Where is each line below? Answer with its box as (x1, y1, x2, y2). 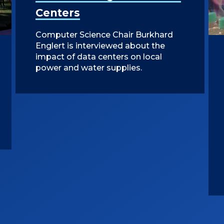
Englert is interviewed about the (35, 41, 165, 50)
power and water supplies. (35, 63, 142, 72)
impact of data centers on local (35, 52, 162, 61)
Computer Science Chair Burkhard (35, 30, 173, 39)
